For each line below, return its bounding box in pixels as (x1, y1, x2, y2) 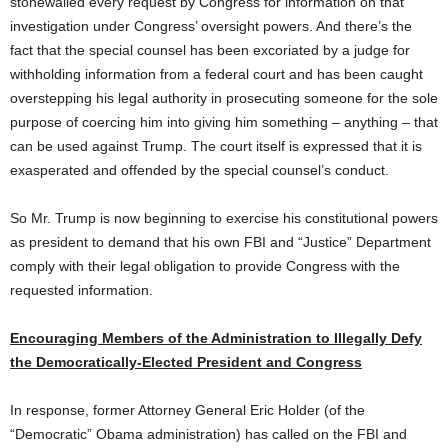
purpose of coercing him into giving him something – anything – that (10, 114, 438, 130)
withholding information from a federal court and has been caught (10, 66, 423, 82)
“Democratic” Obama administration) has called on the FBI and (10, 426, 407, 442)
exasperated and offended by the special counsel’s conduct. (10, 162, 389, 178)
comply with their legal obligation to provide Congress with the (10, 258, 400, 274)
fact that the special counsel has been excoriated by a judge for (10, 42, 410, 58)
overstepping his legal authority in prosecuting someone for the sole (10, 90, 438, 106)
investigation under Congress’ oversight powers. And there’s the (10, 18, 412, 34)
